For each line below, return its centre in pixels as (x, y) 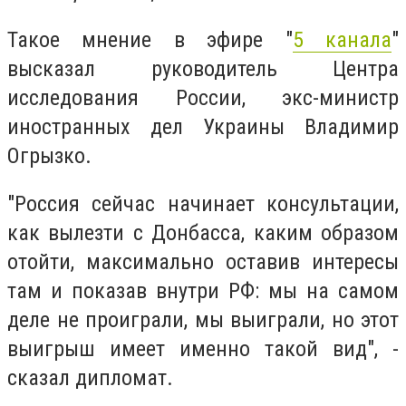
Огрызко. (49, 155)
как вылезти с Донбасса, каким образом (203, 233)
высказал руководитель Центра (203, 68)
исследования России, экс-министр (203, 97)
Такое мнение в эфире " (150, 39)
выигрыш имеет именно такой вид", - (203, 349)
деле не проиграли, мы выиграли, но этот (203, 320)
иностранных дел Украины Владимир (203, 126)
